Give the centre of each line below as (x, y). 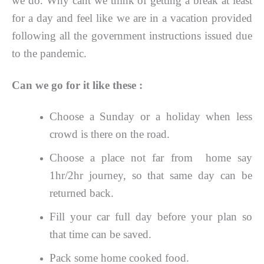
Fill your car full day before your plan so (151, 216)
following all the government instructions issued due (132, 36)
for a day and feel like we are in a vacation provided (132, 18)
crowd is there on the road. (109, 134)
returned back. (81, 193)
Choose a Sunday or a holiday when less (151, 116)
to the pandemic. (49, 54)
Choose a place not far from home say (151, 157)
